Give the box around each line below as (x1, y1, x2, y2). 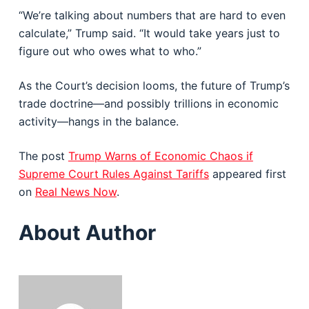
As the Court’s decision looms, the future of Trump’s (18, 79, 290, 92)
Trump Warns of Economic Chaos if (68, 149, 253, 163)
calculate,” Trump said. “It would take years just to (18, 26, 280, 40)
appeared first (208, 167, 286, 181)
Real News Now (34, 185, 117, 199)
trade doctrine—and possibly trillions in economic (18, 97, 279, 110)
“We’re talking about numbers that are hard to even (18, 8, 286, 22)
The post (18, 149, 68, 163)
